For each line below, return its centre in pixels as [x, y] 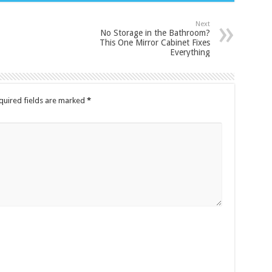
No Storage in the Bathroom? [155, 33]
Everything [190, 52]
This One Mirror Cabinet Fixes [155, 42]
